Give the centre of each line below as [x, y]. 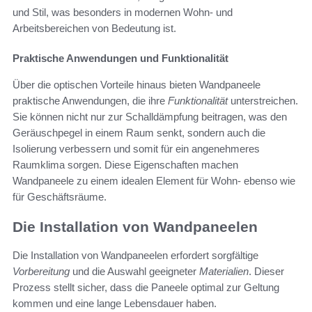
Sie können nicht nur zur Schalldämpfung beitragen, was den [150, 117]
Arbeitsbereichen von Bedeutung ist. [94, 29]
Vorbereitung [41, 271]
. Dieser [266, 271]
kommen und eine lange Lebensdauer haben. [115, 303]
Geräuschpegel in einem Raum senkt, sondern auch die [139, 133]
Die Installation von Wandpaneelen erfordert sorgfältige [135, 255]
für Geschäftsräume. [60, 197]
